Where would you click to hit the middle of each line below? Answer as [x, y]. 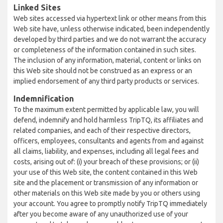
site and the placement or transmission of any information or [106, 183]
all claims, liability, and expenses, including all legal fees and [106, 151]
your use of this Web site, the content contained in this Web [106, 172]
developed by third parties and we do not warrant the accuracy [110, 39]
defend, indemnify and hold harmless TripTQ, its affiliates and [108, 120]
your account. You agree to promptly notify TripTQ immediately [110, 204]
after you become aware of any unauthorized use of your [101, 214]
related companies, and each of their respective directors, [102, 130]
